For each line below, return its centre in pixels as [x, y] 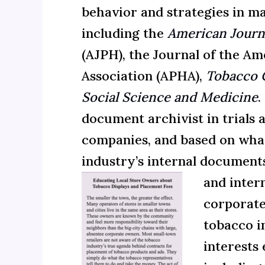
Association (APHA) [140, 75]
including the [123, 33]
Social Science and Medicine [170, 97]
